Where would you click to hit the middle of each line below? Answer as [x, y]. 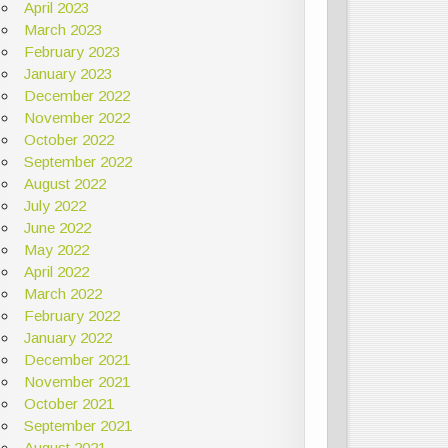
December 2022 [76, 95]
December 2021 [76, 359]
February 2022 [71, 315]
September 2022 [77, 161]
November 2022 [76, 117]
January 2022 [67, 337]
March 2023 [62, 29]
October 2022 [68, 139]
